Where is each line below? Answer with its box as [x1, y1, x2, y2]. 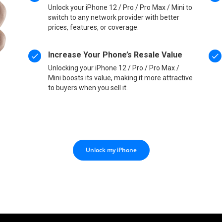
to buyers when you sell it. [48, 83, 128, 92]
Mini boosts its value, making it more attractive [48, 73, 193, 82]
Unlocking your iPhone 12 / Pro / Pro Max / [48, 63, 180, 72]
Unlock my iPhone [85, 145, 137, 154]
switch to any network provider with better [48, 13, 180, 21]
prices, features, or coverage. [48, 23, 139, 31]
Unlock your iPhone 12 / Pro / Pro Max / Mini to [48, 3, 193, 11]
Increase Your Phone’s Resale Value [48, 50, 183, 59]
